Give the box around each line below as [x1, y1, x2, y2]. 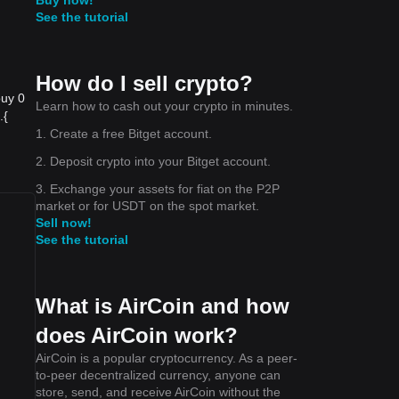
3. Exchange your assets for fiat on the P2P [36, 181, 280, 196]
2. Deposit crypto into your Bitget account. [36, 153, 271, 168]
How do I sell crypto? [36, 70, 253, 95]
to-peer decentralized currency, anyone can [36, 367, 281, 382]
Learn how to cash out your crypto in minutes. [36, 98, 293, 113]
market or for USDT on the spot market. [36, 198, 259, 213]
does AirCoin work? [36, 322, 238, 347]
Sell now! [36, 215, 92, 230]
